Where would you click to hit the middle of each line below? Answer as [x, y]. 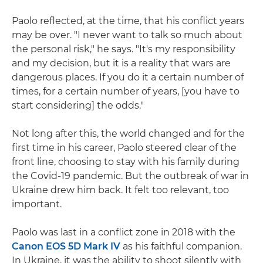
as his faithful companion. [181, 246]
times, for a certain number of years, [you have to [126, 91]
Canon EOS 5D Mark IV [66, 246]
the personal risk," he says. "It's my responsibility [124, 49]
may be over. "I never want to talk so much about [127, 35]
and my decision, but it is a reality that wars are [121, 63]
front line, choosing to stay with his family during [126, 161]
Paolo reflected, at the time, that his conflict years [128, 21]
